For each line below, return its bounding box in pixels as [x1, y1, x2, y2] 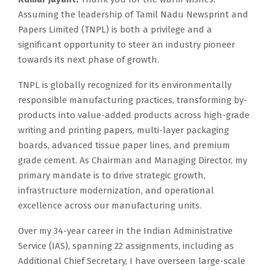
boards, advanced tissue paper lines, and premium [18, 140, 230, 151]
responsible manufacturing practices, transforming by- [18, 95, 247, 106]
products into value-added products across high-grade [18, 110, 250, 121]
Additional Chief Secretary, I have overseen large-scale [18, 256, 245, 267]
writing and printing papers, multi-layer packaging [18, 125, 229, 136]
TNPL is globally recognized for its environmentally [18, 80, 231, 91]
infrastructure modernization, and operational [18, 185, 214, 196]
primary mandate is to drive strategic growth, [18, 170, 206, 181]
